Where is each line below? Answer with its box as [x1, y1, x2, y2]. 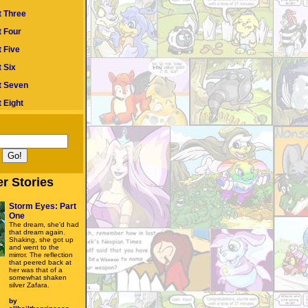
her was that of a [9, 266, 63, 274]
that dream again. [9, 228, 65, 236]
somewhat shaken [9, 274, 67, 281]
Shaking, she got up [9, 236, 74, 243]
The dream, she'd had [9, 221, 79, 228]
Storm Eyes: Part [9, 201, 76, 211]
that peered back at [9, 258, 71, 266]
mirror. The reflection [9, 251, 73, 258]
